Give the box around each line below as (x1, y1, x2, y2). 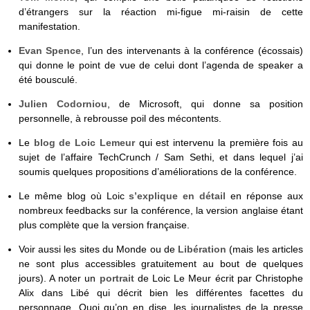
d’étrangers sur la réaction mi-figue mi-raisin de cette (18, 6, 303, 17)
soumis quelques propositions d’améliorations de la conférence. (18, 165, 297, 177)
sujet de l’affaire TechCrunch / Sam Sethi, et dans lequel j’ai (18, 151, 303, 163)
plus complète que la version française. (18, 219, 190, 231)
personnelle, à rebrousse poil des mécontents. (18, 112, 221, 124)
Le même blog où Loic (18, 190, 129, 202)
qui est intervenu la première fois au (134, 136, 304, 148)
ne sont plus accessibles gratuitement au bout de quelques (18, 258, 303, 270)
